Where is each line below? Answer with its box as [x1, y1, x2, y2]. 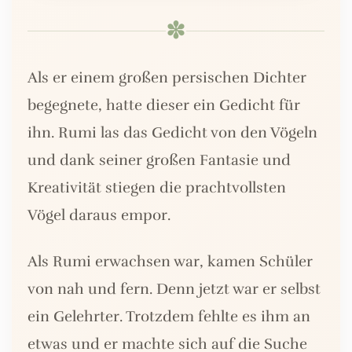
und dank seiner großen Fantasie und [27, 151, 291, 170]
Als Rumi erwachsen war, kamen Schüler [27, 252, 313, 272]
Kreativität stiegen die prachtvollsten [27, 178, 286, 198]
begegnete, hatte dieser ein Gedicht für [27, 96, 300, 115]
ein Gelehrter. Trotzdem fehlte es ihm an [27, 307, 310, 327]
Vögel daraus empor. [27, 206, 170, 225]
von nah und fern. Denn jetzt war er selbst [27, 280, 321, 299]
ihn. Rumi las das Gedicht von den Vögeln [27, 123, 317, 143]
